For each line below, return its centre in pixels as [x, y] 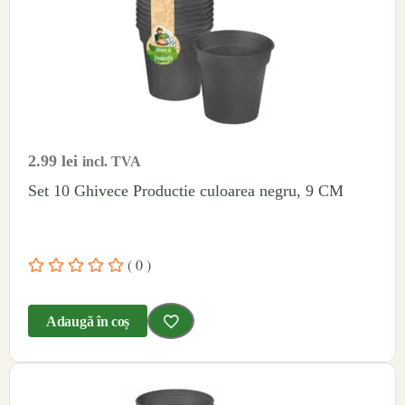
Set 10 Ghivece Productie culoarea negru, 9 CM [186, 190]
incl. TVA [112, 161]
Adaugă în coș [88, 321]
